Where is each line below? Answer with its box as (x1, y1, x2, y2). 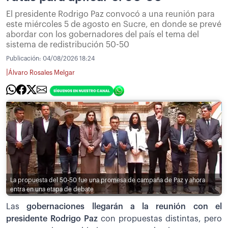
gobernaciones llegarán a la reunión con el (26, 203, 222, 211)
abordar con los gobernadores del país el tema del (6, 31, 199, 39)
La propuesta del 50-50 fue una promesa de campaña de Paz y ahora (10, 177, 205, 183)
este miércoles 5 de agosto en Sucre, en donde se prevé (6, 20, 221, 29)
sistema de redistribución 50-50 (6, 41, 129, 49)
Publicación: (6, 55, 43, 62)
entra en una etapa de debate (10, 186, 94, 192)
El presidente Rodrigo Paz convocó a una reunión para (6, 10, 215, 19)
